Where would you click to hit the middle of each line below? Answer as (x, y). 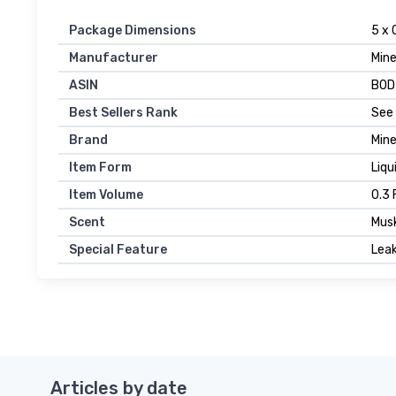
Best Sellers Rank (123, 113)
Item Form (100, 168)
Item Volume (106, 195)
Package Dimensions (133, 30)
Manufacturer (114, 58)
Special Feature (118, 250)
